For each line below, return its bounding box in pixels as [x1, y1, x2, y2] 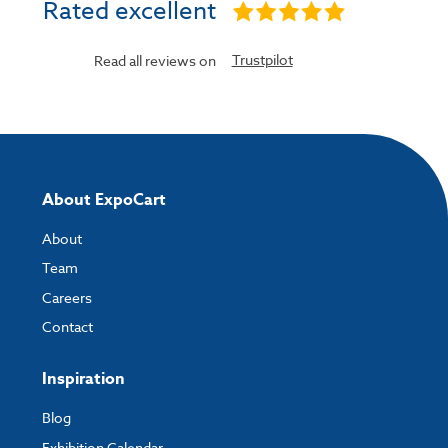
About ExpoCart [42, 187, 166, 212]
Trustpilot [231, 49, 293, 69]
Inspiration [42, 367, 125, 392]
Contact [42, 317, 93, 337]
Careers [42, 287, 92, 307]
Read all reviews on [94, 50, 217, 70]
